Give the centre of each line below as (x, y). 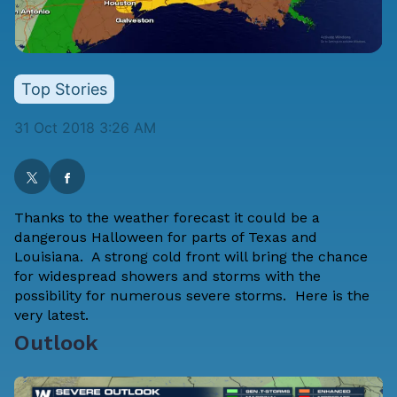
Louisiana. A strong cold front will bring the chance (191, 257)
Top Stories (64, 90)
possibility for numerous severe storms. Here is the (192, 296)
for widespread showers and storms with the (167, 276)
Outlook (56, 343)
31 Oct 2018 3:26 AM (85, 128)
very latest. (51, 315)
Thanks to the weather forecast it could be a (167, 218)
